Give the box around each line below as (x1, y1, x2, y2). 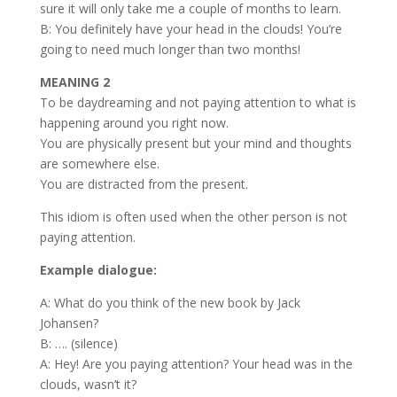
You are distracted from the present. (39, 175, 248, 192)
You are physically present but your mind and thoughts (39, 134, 352, 152)
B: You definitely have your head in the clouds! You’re (39, 19, 342, 37)
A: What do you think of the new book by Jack (39, 293, 300, 311)
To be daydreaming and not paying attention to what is (39, 93, 356, 111)
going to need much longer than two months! (39, 40, 300, 58)
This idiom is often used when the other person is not (39, 207, 347, 225)
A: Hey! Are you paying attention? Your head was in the (39, 354, 353, 372)
